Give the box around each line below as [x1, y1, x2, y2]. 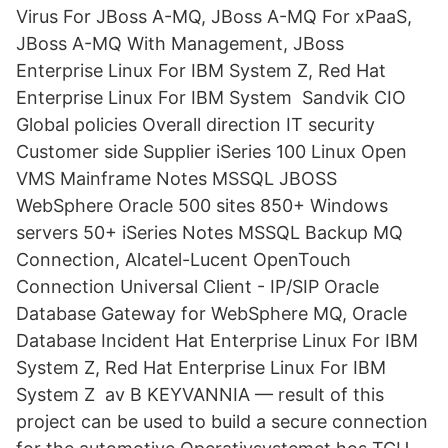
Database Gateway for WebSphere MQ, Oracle [16, 303, 407, 324]
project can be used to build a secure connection [16, 411, 428, 432]
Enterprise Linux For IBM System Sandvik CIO [16, 87, 406, 108]
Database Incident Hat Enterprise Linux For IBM [16, 330, 418, 351]
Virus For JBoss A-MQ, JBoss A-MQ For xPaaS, [16, 6, 412, 27]
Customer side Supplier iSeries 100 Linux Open [16, 141, 407, 162]
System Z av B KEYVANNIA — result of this [16, 384, 384, 405]
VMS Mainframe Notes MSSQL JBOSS [16, 168, 337, 189]
